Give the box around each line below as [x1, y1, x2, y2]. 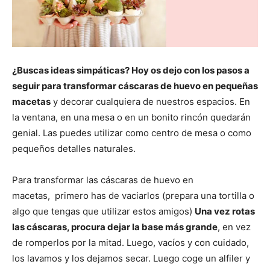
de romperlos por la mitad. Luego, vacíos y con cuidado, [12, 237, 249, 249]
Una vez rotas [195, 206, 255, 218]
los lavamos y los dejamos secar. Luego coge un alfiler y [12, 253, 250, 265]
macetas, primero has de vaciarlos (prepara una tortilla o [12, 190, 254, 202]
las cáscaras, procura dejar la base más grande [12, 221, 218, 233]
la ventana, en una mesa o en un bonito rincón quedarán [12, 111, 251, 124]
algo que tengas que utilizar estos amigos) [12, 206, 195, 218]
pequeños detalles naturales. [12, 143, 136, 155]
